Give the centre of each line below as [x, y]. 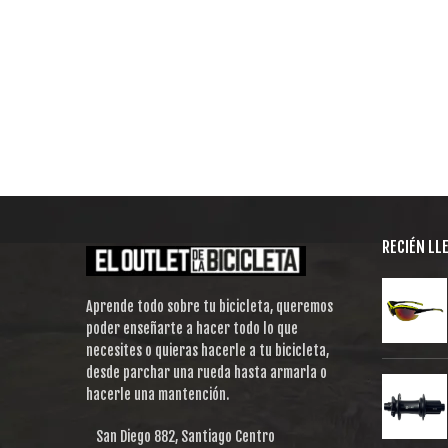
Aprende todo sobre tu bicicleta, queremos [209, 306]
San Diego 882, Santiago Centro [185, 436]
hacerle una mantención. [157, 394]
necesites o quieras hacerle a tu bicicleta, [207, 350]
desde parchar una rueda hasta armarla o [206, 372]
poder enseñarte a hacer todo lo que [192, 328]
